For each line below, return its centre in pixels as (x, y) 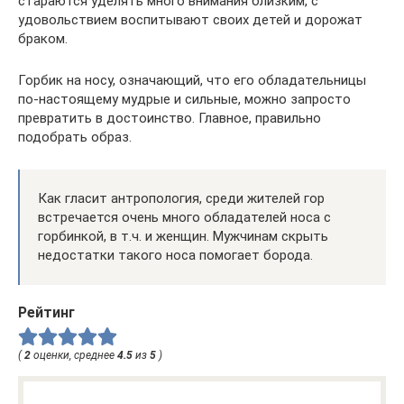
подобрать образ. (75, 138)
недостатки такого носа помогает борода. (175, 256)
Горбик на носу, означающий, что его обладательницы (192, 81)
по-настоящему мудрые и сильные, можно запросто (184, 100)
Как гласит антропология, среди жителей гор (181, 199)
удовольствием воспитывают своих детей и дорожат (190, 20)
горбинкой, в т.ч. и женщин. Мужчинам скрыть (183, 237)
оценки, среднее (74, 356)
